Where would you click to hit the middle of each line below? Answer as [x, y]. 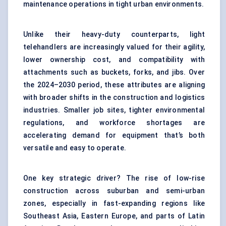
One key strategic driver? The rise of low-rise [114, 178]
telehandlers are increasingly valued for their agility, [114, 47]
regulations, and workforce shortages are [114, 123]
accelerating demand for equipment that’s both [114, 135]
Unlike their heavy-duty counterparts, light [114, 35]
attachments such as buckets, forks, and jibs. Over [114, 72]
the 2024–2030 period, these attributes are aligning [114, 85]
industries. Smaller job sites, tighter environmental [114, 110]
